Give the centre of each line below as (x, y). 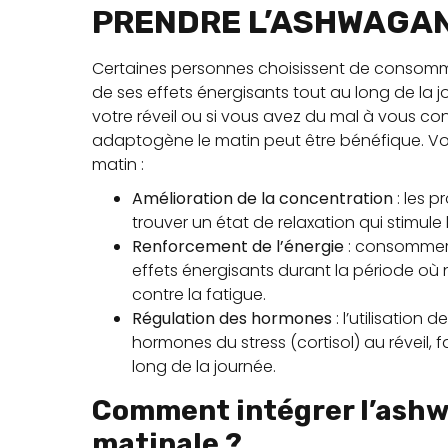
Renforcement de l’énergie (238, 246)
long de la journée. (204, 366)
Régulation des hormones (232, 318)
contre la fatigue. (199, 294)
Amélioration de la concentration (262, 198)
